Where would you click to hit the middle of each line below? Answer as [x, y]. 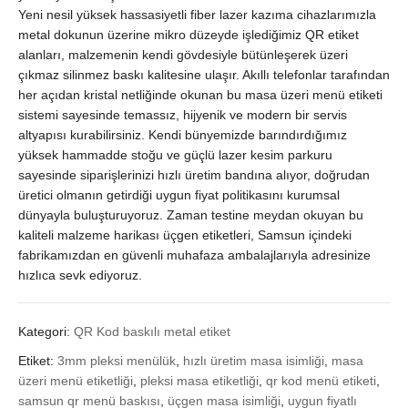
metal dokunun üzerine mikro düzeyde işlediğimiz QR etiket [189, 35]
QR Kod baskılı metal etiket [152, 332]
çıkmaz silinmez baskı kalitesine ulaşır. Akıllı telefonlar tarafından [204, 75]
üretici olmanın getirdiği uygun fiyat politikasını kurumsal [179, 195]
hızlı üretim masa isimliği [254, 361]
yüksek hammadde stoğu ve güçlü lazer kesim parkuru [175, 155]
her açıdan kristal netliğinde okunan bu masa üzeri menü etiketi [200, 95]
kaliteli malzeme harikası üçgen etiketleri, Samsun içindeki [185, 235]
